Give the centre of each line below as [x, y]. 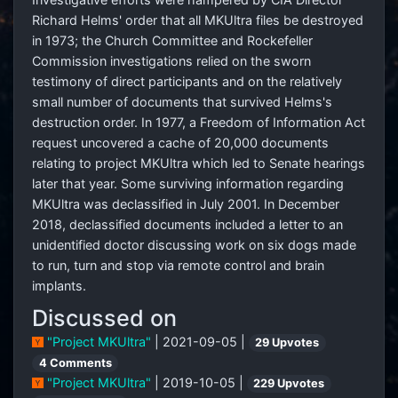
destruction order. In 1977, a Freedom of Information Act [199, 123]
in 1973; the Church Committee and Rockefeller [172, 41]
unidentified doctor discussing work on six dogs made [194, 245]
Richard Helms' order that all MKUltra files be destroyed [198, 20]
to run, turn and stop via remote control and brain [178, 266]
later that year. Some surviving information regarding [188, 184]
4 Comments [75, 363]
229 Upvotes [289, 384]
